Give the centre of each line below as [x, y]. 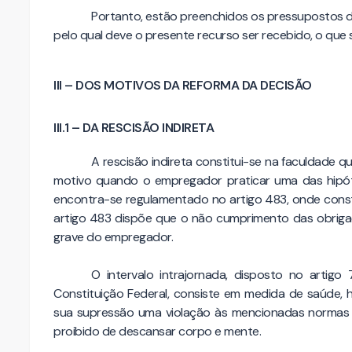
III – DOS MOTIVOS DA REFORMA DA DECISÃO [183, 85]
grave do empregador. [113, 236]
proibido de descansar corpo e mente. [157, 331]
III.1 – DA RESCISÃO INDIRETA [134, 127]
